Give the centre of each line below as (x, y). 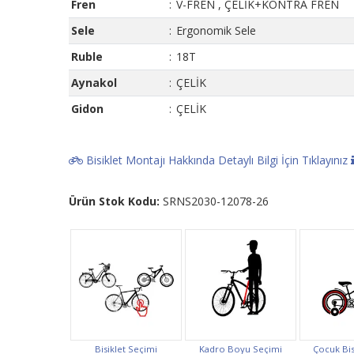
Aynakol (94, 83)
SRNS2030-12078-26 (214, 201)
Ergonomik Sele (216, 31)
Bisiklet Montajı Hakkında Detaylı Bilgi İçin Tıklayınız (217, 160)
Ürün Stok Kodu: (114, 201)
